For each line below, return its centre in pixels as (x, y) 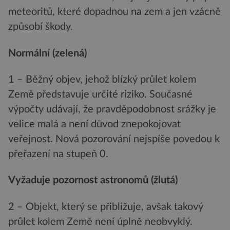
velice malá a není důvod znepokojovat (94, 124)
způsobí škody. (41, 27)
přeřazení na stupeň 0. (58, 154)
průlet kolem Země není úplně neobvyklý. (100, 222)
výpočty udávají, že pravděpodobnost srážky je (112, 109)
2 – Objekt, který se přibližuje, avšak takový (106, 207)
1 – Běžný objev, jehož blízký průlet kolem (102, 79)
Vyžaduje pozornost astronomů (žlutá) (93, 180)
